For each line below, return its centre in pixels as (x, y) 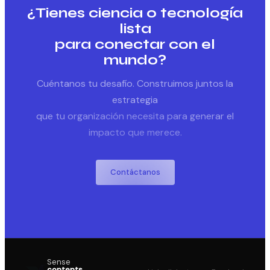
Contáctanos (135, 172)
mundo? (135, 60)
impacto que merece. (135, 132)
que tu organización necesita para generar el (135, 116)
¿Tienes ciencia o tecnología (135, 13)
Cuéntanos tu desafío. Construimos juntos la (135, 83)
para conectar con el (135, 44)
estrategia (135, 99)
